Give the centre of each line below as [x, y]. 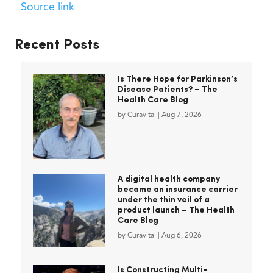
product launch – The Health [176, 210]
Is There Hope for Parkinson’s [177, 80]
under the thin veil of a [163, 200]
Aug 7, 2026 [181, 115]
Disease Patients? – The [167, 90]
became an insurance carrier [177, 190]
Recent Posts [57, 46]
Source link [47, 8]
